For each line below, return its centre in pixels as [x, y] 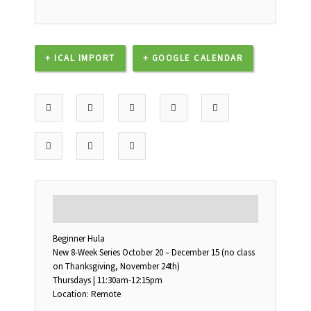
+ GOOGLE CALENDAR [193, 58]
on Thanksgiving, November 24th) [116, 267]
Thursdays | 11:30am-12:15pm [108, 280]
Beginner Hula [79, 239]
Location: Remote [87, 294]
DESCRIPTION [88, 206]
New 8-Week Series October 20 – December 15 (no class [154, 253]
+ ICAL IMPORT [80, 58]
